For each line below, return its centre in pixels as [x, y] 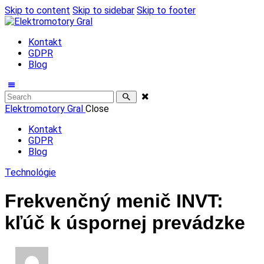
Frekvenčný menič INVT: [114, 201]
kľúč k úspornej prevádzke [125, 223]
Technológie [30, 172]
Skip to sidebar [103, 10]
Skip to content [37, 10]
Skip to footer [166, 10]
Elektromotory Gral [44, 109]
